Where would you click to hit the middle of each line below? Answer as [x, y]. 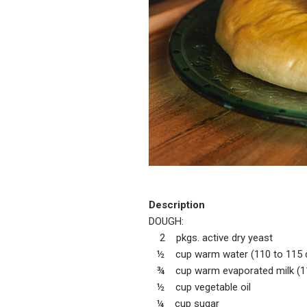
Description [177, 205]
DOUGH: [166, 221]
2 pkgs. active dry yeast [211, 237]
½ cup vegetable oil [200, 287]
